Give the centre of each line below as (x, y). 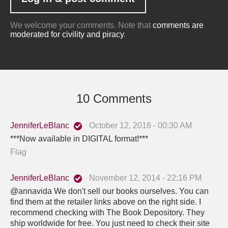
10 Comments (114, 98)
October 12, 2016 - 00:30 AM (140, 125)
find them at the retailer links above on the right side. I (106, 202)
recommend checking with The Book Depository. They (107, 212)
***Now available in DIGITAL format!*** (79, 138)
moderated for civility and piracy (67, 34)
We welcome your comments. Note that (81, 25)
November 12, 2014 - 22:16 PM (145, 178)
